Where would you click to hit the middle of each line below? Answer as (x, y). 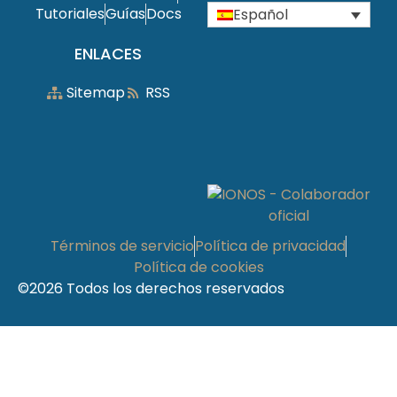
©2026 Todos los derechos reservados (151, 288)
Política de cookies (198, 267)
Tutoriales (70, 14)
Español (261, 14)
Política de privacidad (270, 245)
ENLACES (108, 54)
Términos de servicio (122, 245)
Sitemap (96, 93)
